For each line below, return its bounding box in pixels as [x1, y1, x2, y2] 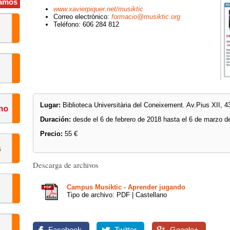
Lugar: [40, 101, 61, 109]
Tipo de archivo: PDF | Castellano [67, 191, 167, 199]
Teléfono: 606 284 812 [53, 20, 119, 28]
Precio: [40, 130, 65, 138]
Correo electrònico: [53, 12, 111, 21]
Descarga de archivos [33, 160, 99, 170]
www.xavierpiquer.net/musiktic [53, 5, 143, 13]
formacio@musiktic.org [111, 12, 180, 21]
